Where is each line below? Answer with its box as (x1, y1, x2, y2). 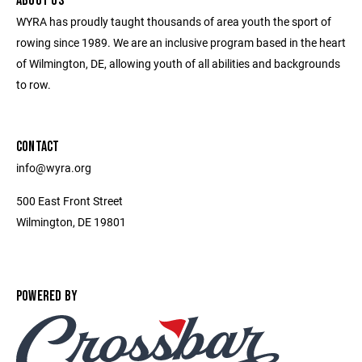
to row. (16, 77, 51, 92)
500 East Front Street (16, 193, 123, 208)
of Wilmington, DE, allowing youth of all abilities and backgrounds (16, 56, 340, 71)
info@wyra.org (16, 160, 91, 175)
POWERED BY (16, 288, 78, 305)
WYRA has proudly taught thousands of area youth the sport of (16, 14, 331, 29)
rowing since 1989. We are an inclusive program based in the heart (16, 35, 346, 50)
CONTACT (16, 138, 60, 155)
